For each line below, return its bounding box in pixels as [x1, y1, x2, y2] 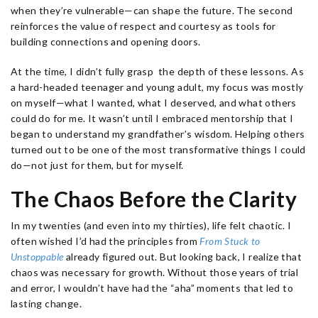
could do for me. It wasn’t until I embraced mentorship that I [11, 112, 294, 124]
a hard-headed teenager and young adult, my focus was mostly [11, 81, 304, 93]
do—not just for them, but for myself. [11, 159, 184, 171]
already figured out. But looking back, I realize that [63, 251, 302, 263]
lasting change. [11, 297, 82, 309]
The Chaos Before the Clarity [11, 186, 297, 212]
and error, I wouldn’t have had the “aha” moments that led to [11, 282, 293, 294]
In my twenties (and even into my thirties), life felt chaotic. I [11, 219, 292, 231]
